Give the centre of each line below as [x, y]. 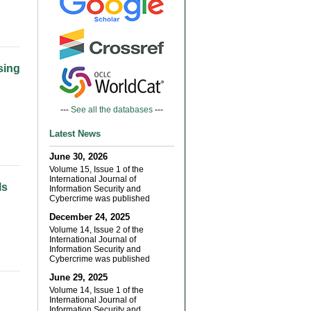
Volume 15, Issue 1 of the [96, 169]
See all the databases [112, 110]
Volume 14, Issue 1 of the [96, 290]
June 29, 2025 [78, 277]
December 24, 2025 [90, 217]
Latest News [75, 134]
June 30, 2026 [78, 157]
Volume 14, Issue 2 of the [96, 230]
